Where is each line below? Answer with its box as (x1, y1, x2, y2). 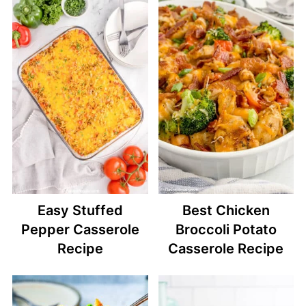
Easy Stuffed (37, 202, 123, 219)
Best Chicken (182, 202, 270, 219)
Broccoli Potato (175, 221, 277, 238)
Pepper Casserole (20, 221, 139, 238)
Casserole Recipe (168, 240, 284, 258)
